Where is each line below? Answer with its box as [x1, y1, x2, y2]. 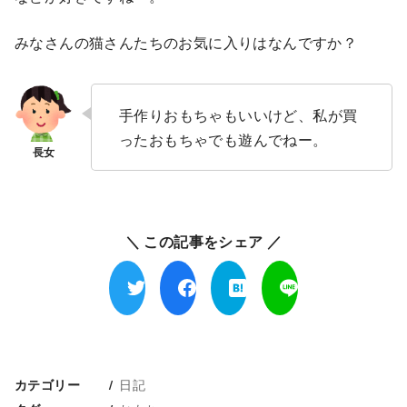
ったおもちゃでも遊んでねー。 [119, 128, 328, 150]
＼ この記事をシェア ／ [124, 230, 283, 252]
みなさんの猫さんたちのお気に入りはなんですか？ [15, 31, 358, 53]
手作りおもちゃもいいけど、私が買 [119, 104, 358, 125]
